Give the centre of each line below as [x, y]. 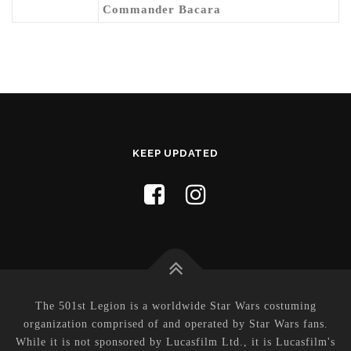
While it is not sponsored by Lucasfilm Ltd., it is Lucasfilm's [175, 342]
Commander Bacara [162, 9]
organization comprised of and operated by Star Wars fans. [175, 324]
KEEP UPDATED [175, 153]
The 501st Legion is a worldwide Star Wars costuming [175, 306]
